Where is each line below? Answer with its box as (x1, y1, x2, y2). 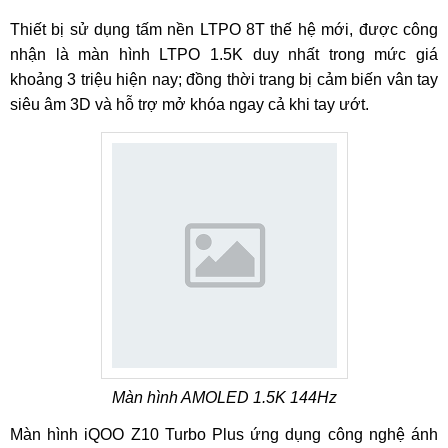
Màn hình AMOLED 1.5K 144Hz (111, 389, 337, 406)
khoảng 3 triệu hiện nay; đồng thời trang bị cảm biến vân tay (10, 71, 438, 88)
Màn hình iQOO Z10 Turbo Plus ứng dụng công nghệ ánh (10, 426, 438, 443)
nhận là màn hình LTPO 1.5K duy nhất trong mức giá (10, 46, 438, 63)
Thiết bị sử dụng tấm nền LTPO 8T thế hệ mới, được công (10, 21, 438, 38)
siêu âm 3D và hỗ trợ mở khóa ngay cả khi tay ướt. (10, 96, 369, 113)
